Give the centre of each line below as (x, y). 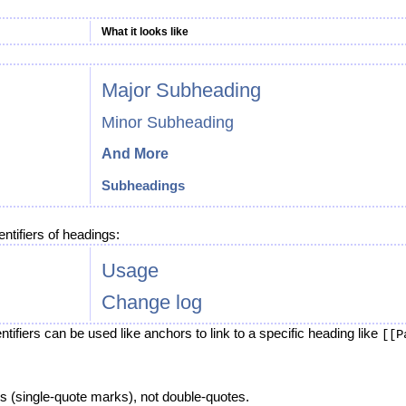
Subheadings (143, 185)
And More (135, 154)
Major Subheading (181, 90)
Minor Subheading (168, 122)
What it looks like (145, 32)
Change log (152, 302)
